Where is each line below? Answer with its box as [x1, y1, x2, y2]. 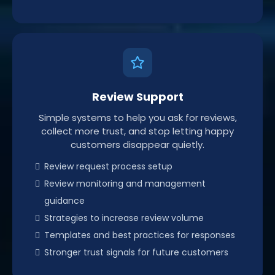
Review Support [91, 88, 184, 104]
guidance [44, 194, 85, 207]
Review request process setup [44, 160, 172, 172]
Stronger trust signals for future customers [44, 246, 228, 258]
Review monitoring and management [44, 177, 206, 190]
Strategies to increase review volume [44, 211, 204, 224]
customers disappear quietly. [71, 137, 204, 151]
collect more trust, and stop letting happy [41, 124, 234, 137]
